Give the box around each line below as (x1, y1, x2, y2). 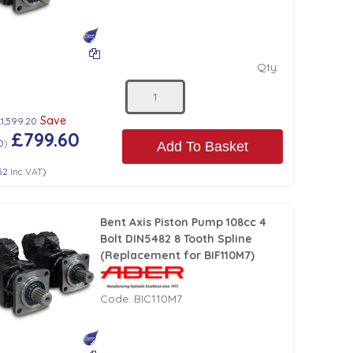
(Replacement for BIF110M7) (100, 248, 255, 263)
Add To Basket (157, 138, 248, 154)
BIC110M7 (134, 292, 183, 307)
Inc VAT (8, 165, 43, 178)
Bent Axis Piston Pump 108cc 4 (100, 215, 267, 230)
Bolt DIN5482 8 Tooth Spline (100, 232, 253, 247)
